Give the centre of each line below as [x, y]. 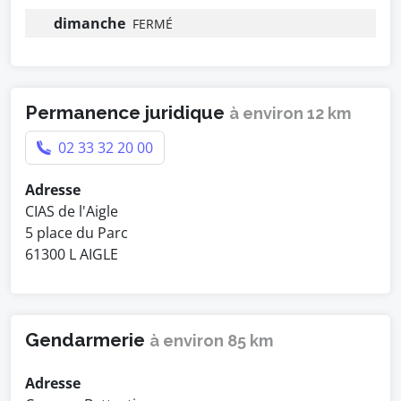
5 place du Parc [77, 233]
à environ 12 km [290, 113]
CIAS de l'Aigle [72, 211]
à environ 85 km [212, 341]
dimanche [90, 23]
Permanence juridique [127, 112]
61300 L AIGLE [72, 254]
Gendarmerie [87, 340]
